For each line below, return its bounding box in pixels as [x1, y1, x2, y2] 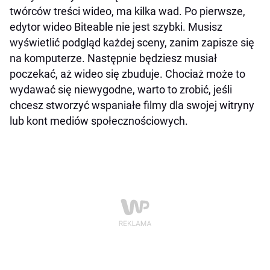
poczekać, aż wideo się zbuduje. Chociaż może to [10, 67, 245, 81]
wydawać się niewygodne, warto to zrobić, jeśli [10, 83, 232, 96]
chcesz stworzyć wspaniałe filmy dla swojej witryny [10, 99, 254, 112]
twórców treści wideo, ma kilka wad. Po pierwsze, [10, 5, 245, 18]
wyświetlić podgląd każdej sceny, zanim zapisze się [10, 36, 254, 49]
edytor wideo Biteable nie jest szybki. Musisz [10, 20, 222, 34]
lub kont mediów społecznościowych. [10, 115, 188, 128]
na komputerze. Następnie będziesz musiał [10, 52, 217, 65]
